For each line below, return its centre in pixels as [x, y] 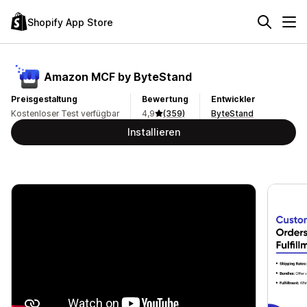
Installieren [153, 132]
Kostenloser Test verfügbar [65, 113]
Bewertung [165, 99]
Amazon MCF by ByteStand [118, 76]
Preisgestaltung [44, 99]
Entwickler [233, 99]
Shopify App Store [70, 22]
